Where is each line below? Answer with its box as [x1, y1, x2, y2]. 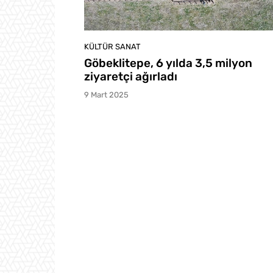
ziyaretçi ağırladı [84, 69, 177, 83]
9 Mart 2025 [84, 90, 129, 99]
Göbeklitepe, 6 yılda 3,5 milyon [84, 55, 252, 70]
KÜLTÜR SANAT [84, 41, 141, 51]
